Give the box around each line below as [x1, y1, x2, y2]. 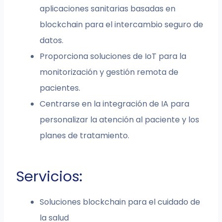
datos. [40, 35, 64, 47]
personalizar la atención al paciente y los [40, 114, 200, 126]
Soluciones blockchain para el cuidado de [40, 196, 201, 208]
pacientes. [40, 82, 81, 94]
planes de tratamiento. [40, 130, 130, 142]
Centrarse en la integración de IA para [40, 98, 190, 110]
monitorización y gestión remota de [40, 66, 179, 78]
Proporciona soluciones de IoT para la [40, 51, 187, 62]
